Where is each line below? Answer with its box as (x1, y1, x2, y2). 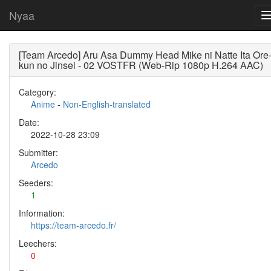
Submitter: (19, 146, 58, 158)
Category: (19, 86, 56, 98)
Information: (19, 207, 65, 219)
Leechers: (19, 237, 57, 249)
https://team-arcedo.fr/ (31, 219, 116, 231)
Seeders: (19, 177, 53, 189)
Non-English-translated (63, 98, 151, 110)
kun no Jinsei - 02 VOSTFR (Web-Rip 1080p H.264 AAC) (19, 58, 263, 72)
